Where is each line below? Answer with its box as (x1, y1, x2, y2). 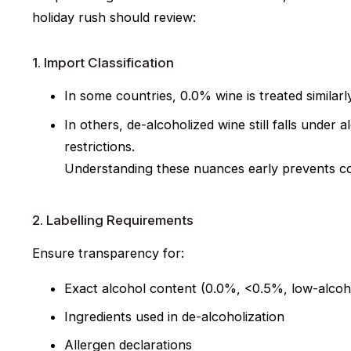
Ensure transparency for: (32, 245, 185, 262)
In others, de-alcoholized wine (64, 116, 250, 132)
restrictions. (64, 138, 136, 154)
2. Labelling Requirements (32, 212, 194, 228)
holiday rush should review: (32, 9, 197, 26)
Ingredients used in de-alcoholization (64, 309, 285, 325)
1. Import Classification (32, 55, 175, 71)
